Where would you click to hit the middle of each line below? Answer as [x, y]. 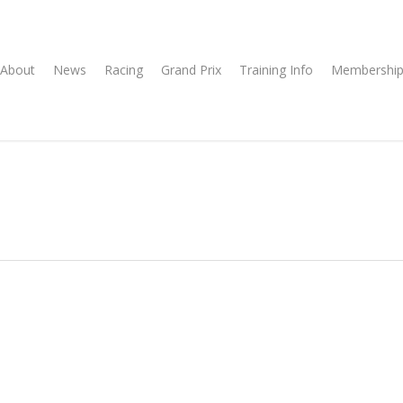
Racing [124, 70]
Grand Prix [191, 70]
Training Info [276, 70]
